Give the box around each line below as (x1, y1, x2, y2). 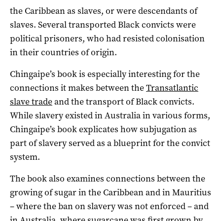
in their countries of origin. (10, 46, 117, 58)
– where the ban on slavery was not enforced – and (10, 200, 209, 212)
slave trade (10, 95, 52, 108)
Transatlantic (146, 81, 198, 94)
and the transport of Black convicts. (52, 95, 194, 108)
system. (10, 150, 40, 163)
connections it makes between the (10, 81, 146, 94)
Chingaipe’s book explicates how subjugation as (10, 123, 197, 135)
